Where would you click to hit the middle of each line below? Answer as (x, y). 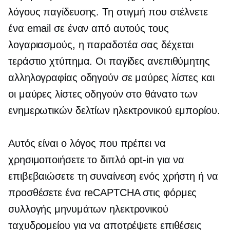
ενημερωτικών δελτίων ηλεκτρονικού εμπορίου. (114, 110)
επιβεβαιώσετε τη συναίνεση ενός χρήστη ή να (113, 176)
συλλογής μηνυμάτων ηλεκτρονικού (88, 209)
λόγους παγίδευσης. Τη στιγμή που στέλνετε (108, 12)
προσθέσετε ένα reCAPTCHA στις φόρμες (103, 192)
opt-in (141, 159)
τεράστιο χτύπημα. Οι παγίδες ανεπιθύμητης (109, 61)
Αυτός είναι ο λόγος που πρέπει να (87, 143)
